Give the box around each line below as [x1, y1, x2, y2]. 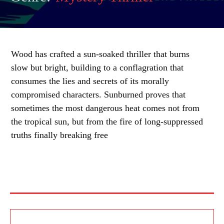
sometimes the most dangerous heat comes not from [11, 103, 199, 113]
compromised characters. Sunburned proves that [11, 89, 185, 99]
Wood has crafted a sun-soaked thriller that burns [11, 49, 189, 59]
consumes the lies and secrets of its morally [11, 76, 169, 86]
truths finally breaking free [11, 130, 108, 140]
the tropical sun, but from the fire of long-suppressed [11, 116, 203, 126]
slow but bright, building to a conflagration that [11, 62, 183, 72]
